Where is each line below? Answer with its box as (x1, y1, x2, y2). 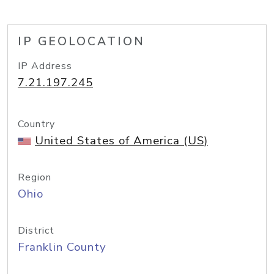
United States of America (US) (35, 133, 208, 149)
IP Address (18, 59, 72, 73)
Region (18, 171, 51, 184)
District (18, 224, 54, 237)
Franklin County (18, 239, 106, 255)
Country (18, 117, 55, 131)
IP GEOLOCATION (18, 34, 145, 50)
